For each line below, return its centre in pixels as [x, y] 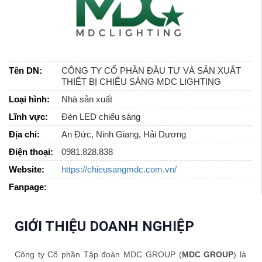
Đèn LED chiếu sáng [101, 117]
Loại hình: [29, 99]
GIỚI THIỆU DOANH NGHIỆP [104, 227]
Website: [27, 170]
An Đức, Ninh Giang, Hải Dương [124, 135]
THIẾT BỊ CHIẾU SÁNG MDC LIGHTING [141, 82]
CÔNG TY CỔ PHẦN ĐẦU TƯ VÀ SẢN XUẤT [151, 71]
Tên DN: [25, 71]
